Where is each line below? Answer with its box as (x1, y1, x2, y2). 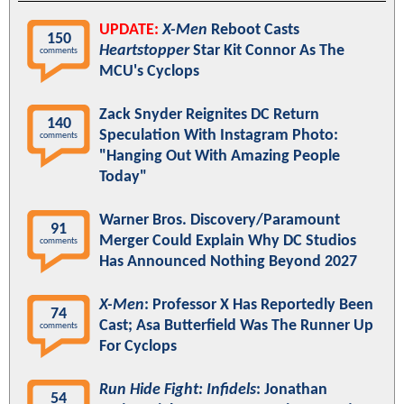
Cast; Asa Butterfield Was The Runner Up (99, 317, 373, 335)
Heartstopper (99, 41, 189, 60)
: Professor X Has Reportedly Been (144, 296, 373, 314)
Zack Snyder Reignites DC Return (99, 106, 319, 124)
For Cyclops (99, 337, 177, 355)
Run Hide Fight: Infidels (99, 381, 256, 399)
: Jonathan (256, 381, 327, 399)
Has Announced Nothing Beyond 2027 (99, 252, 357, 271)
